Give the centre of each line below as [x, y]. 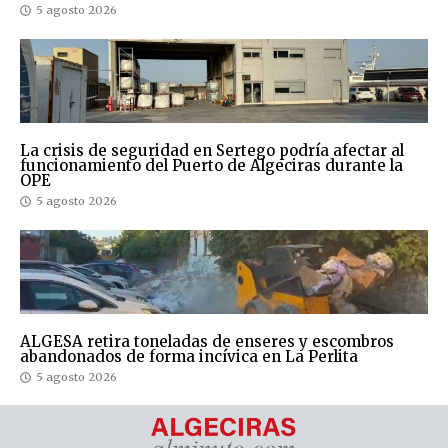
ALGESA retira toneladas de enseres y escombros [207, 342]
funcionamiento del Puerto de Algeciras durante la [211, 166]
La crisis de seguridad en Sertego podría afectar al [212, 151]
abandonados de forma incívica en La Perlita [189, 357]
